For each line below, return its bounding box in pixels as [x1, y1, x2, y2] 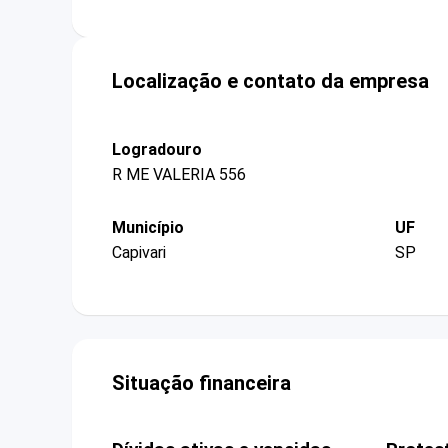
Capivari [112, 243, 166, 263]
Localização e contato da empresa [112, 68, 429, 93]
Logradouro [112, 139, 202, 159]
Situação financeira [112, 371, 291, 396]
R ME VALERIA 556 [112, 164, 246, 184]
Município [112, 217, 184, 237]
